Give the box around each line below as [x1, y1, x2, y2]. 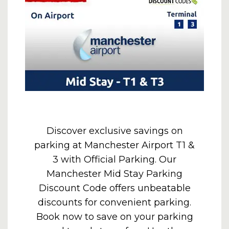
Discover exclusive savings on [46, 125, 183, 136]
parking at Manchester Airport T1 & [34, 140, 195, 151]
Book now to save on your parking [36, 211, 193, 222]
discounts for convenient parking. [38, 197, 191, 208]
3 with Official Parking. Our [53, 154, 176, 165]
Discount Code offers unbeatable [38, 182, 191, 194]
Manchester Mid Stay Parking [47, 168, 182, 179]
